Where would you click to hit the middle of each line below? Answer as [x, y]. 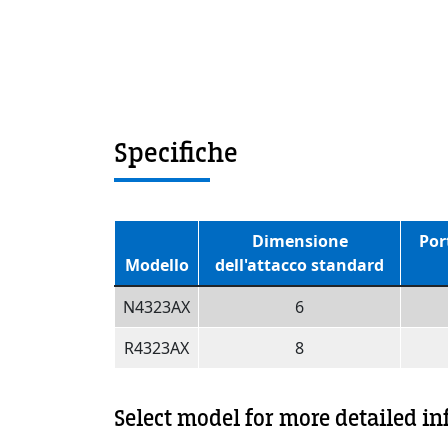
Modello [156, 264]
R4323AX [156, 347]
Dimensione [299, 240]
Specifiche [176, 152]
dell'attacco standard [299, 264]
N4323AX [156, 306]
